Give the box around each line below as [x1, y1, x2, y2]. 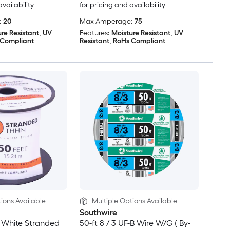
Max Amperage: [79, 17, 132, 26]
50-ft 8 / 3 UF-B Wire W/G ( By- [79, 218, 190, 228]
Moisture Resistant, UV [111, 29, 183, 38]
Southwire [79, 207, 117, 218]
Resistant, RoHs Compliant [79, 36, 165, 46]
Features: [79, 29, 109, 38]
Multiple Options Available [91, 197, 177, 206]
